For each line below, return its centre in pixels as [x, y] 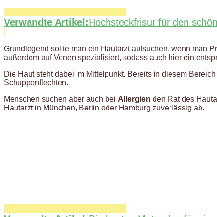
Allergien [134, 99]
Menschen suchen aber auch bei [61, 99]
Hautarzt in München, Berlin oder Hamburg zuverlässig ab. [104, 108]
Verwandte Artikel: [46, 22]
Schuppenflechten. [36, 82]
